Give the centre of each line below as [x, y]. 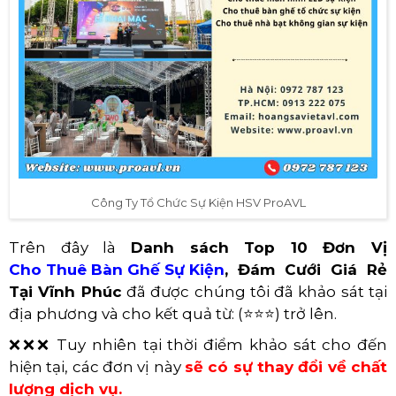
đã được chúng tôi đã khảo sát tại [255, 291]
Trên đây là [70, 247]
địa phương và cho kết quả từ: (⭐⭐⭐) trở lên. [173, 313]
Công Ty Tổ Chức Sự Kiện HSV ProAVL [198, 202]
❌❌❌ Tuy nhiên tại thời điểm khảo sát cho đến [198, 344]
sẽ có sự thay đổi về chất [286, 366]
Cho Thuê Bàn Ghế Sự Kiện [117, 269]
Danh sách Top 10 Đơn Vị [259, 247]
